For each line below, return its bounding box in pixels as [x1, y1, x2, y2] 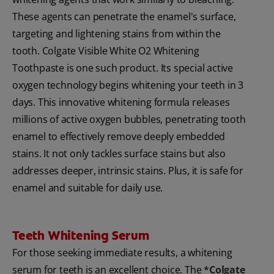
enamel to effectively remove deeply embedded [12, 130, 226, 144]
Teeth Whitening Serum [12, 228, 149, 244]
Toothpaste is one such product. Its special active [12, 61, 233, 75]
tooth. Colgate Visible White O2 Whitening [12, 44, 199, 58]
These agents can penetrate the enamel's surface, [12, 10, 236, 24]
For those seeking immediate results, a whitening [12, 246, 232, 260]
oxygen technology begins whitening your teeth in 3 [12, 78, 243, 92]
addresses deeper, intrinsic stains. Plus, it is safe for [12, 164, 243, 178]
